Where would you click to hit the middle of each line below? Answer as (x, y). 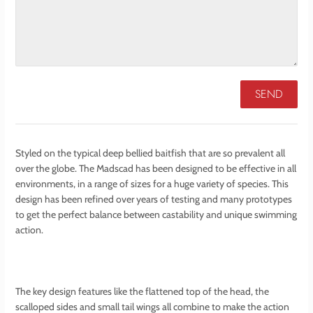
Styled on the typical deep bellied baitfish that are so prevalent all (150, 153)
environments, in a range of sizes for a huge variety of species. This (152, 183)
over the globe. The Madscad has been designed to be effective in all (156, 168)
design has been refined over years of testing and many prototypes (154, 199)
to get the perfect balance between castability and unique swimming (156, 214)
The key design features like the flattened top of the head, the (142, 291)
